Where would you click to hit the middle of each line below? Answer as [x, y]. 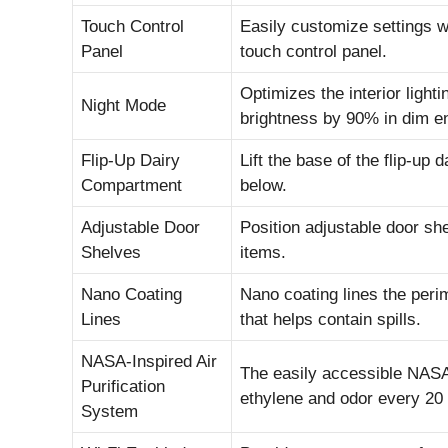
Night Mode [123, 105]
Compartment [131, 185]
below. [263, 185]
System [109, 411]
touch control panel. [313, 51]
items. [263, 252]
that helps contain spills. [330, 319]
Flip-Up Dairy [130, 160]
